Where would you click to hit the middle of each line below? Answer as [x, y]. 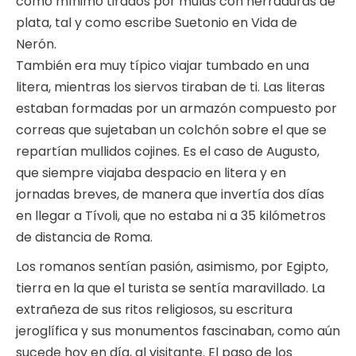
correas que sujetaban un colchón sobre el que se [171, 130]
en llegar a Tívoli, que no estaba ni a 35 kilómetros [171, 216]
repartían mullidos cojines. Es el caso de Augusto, [168, 152]
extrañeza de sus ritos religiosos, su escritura [154, 310]
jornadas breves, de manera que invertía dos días [170, 195]
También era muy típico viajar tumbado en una [163, 66]
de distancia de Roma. [84, 238]
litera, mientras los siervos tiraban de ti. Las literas [170, 87]
